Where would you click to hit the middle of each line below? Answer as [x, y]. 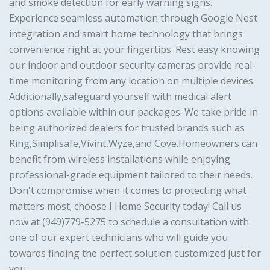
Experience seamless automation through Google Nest [133, 18]
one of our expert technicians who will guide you [118, 238]
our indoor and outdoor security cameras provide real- [132, 65]
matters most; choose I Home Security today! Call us [125, 206]
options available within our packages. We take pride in [133, 112]
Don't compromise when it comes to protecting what [128, 191]
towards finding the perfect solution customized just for [135, 253]
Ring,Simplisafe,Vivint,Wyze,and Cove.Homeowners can [133, 144]
